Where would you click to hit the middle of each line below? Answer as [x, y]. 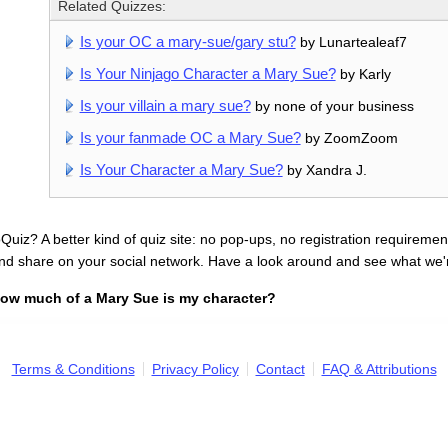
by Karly [363, 74]
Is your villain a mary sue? [165, 105]
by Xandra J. [324, 169]
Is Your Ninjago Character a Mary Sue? [207, 74]
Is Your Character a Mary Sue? [181, 169]
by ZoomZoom [349, 137]
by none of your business [332, 106]
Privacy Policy [195, 369]
